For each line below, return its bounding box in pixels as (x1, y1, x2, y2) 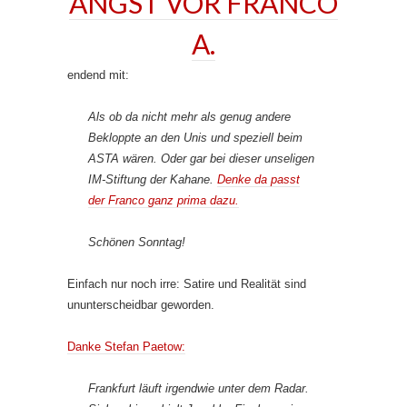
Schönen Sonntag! (88, 234, 185, 249)
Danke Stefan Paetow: (67, 339, 185, 353)
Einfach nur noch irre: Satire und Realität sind (67, 276, 306, 291)
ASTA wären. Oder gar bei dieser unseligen (88, 151, 314, 165)
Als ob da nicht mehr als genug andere (88, 109, 291, 124)
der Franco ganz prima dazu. (88, 193, 239, 207)
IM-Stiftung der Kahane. (88, 172, 217, 186)
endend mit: (67, 67, 129, 82)
